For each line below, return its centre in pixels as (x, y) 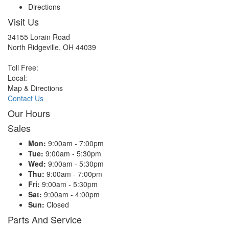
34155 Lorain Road (39, 37)
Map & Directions (35, 88)
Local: (17, 78)
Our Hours (29, 113)
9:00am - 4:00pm (71, 194)
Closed (57, 205)
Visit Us (23, 22)
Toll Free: (23, 68)
